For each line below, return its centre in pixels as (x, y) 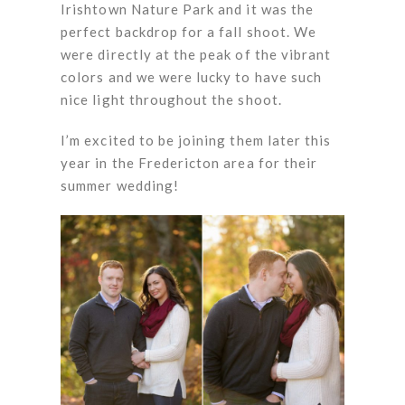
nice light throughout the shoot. (171, 99)
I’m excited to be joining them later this (196, 140)
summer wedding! (120, 185)
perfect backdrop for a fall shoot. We (189, 31)
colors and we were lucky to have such (192, 76)
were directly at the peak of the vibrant (196, 54)
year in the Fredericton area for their (189, 162)
